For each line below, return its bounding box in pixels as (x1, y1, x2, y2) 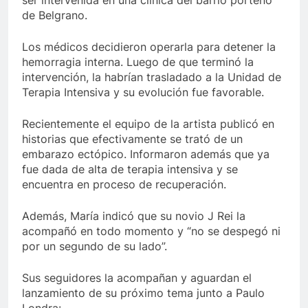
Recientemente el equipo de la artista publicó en (22, 117, 274, 131)
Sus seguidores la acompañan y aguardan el (22, 271, 252, 285)
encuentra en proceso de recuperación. (22, 177, 226, 192)
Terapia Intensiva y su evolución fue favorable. (22, 85, 264, 100)
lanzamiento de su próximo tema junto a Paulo (22, 286, 265, 300)
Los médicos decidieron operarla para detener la (22, 40, 276, 54)
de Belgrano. (22, 8, 87, 23)
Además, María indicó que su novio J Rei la (22, 209, 245, 223)
